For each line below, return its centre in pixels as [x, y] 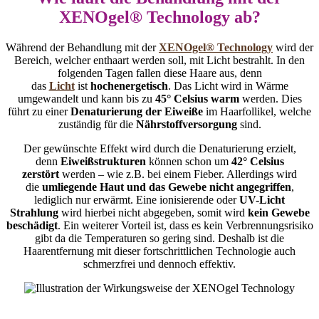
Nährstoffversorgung [186, 125]
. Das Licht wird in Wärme [228, 86]
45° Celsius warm [197, 99]
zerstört [41, 174]
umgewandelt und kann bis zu [86, 99]
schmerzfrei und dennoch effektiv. [159, 264]
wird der [293, 48]
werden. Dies [270, 99]
